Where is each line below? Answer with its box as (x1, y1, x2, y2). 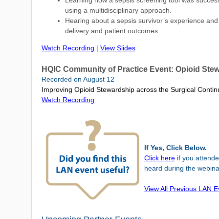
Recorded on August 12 (42, 75, 114, 83)
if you (175, 154, 196, 162)
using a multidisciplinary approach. (65, 6, 172, 14)
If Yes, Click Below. (144, 144, 207, 152)
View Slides (100, 44, 135, 52)
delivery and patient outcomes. (65, 27, 160, 35)
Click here (144, 154, 175, 162)
